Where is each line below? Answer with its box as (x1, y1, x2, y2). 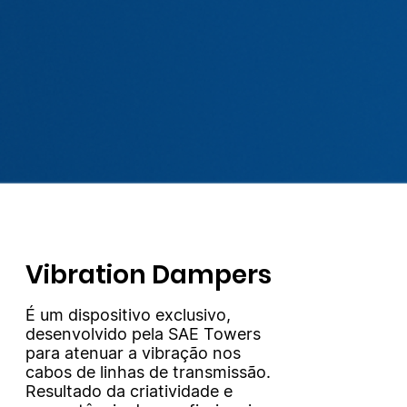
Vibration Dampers (25, 257, 272, 293)
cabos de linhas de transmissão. (25, 362, 271, 382)
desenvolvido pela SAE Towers (25, 324, 261, 344)
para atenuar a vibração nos (25, 343, 241, 363)
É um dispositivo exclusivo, (25, 305, 231, 325)
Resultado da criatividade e (25, 382, 233, 402)
